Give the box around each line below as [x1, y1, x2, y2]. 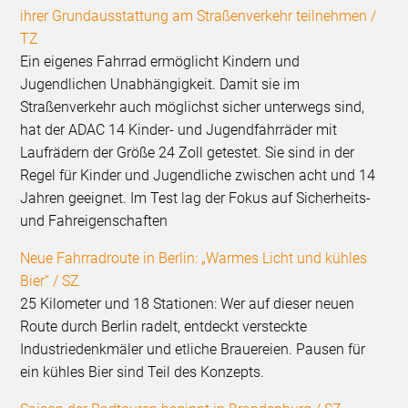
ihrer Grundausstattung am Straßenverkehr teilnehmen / [20, 7, 377, 25]
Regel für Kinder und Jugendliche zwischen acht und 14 [20, 167, 376, 185]
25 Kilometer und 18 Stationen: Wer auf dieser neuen [20, 295, 355, 313]
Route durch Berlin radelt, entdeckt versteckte [20, 318, 308, 336]
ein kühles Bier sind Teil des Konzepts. [20, 363, 265, 382]
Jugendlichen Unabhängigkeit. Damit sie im [20, 76, 301, 94]
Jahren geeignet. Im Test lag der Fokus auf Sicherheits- [20, 189, 372, 208]
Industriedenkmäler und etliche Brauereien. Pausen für [20, 341, 366, 359]
